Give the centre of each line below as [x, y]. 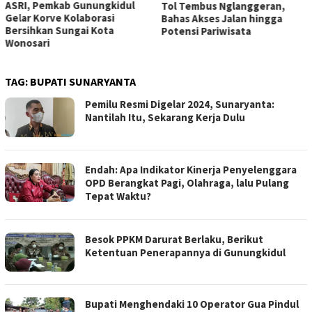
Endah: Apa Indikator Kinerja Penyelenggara [191, 169]
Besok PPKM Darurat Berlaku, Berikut [174, 239]
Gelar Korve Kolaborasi [60, 18]
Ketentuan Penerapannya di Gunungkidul [185, 252]
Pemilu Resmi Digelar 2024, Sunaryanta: [180, 104]
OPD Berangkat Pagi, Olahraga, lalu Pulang [187, 182]
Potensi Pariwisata [206, 31]
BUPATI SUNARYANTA [83, 82]
